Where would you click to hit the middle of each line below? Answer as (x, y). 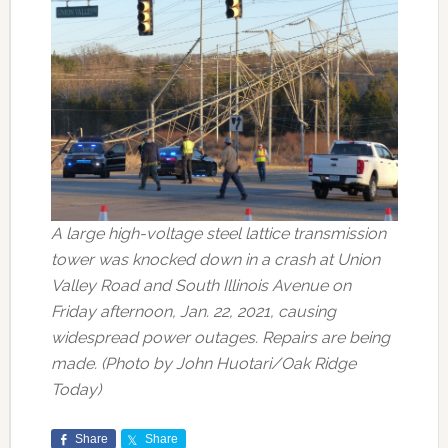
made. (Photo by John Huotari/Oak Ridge (203, 363)
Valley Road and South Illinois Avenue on (200, 285)
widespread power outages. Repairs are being (220, 337)
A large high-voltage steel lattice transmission (218, 233)
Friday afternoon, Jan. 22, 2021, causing (193, 311)
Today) (75, 389)
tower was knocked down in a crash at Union (215, 259)
